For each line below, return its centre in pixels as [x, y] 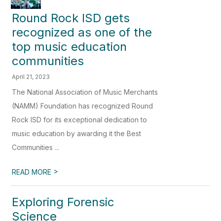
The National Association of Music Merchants [85, 92]
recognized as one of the [82, 33]
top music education [70, 47]
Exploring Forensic [63, 202]
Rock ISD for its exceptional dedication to [80, 120]
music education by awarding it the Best [77, 134]
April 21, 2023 [31, 77]
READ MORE [33, 172]
